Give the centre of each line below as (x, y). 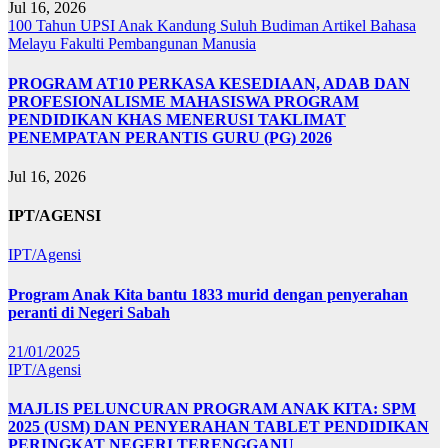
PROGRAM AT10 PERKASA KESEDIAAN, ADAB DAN (209, 83)
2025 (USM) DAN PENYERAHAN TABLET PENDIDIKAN (218, 427)
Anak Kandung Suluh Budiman (220, 26)
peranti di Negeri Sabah (89, 312)
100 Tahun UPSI (63, 26)
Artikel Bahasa (369, 26)
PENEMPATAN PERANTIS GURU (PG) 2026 (170, 137)
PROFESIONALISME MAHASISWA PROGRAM (183, 101)
